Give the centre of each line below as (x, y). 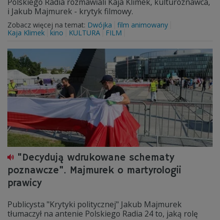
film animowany (143, 25)
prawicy (25, 183)
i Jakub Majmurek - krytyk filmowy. (70, 11)
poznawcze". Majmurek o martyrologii (94, 171)
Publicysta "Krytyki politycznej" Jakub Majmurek (95, 204)
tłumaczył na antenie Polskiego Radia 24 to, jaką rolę (103, 214)
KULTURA (84, 33)
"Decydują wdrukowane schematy (96, 158)
